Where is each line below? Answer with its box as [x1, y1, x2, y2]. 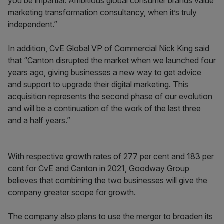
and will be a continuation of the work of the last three [8, 103, 201, 113]
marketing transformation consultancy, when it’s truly [8, 7, 197, 17]
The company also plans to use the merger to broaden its [8, 211, 213, 221]
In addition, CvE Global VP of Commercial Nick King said [8, 43, 209, 53]
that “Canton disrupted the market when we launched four [8, 55, 216, 65]
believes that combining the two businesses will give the [8, 175, 207, 185]
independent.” [8, 19, 59, 29]
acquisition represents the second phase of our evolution [8, 91, 212, 101]
